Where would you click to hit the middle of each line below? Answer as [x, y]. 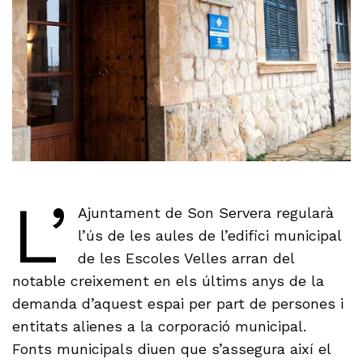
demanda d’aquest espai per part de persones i [178, 304]
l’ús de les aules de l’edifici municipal [209, 236]
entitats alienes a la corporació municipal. [160, 327]
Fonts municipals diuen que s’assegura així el [172, 349]
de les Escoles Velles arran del [186, 258]
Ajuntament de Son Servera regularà [205, 213]
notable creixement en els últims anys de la [169, 281]
